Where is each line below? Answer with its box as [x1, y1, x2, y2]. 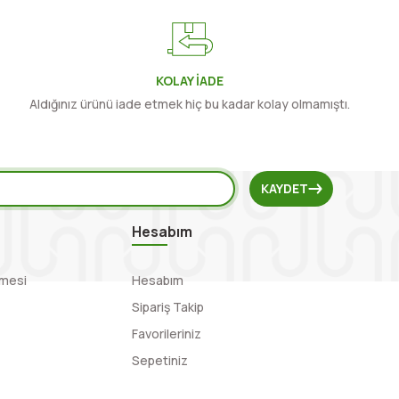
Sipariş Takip [132, 298, 205, 315]
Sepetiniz [132, 352, 189, 369]
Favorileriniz [132, 325, 202, 342]
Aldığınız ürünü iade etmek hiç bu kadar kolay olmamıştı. [29, 95, 351, 112]
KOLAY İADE [156, 72, 224, 89]
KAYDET [260, 180, 308, 197]
